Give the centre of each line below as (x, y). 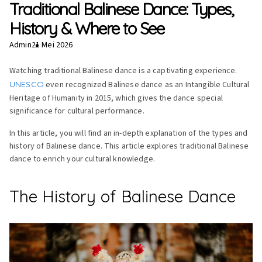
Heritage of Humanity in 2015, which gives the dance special (116, 99)
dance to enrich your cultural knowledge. (82, 159)
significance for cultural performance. (77, 111)
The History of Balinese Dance (123, 196)
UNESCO (27, 85)
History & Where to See (87, 29)
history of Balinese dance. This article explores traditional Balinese (129, 146)
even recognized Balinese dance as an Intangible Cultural (146, 85)
